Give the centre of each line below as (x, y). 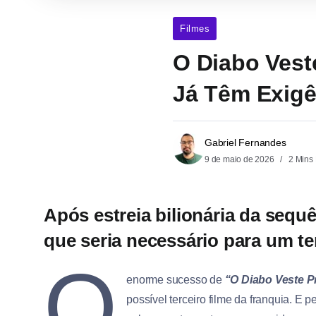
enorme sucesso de (176, 280)
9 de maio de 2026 (241, 160)
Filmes (195, 29)
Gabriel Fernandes (245, 143)
